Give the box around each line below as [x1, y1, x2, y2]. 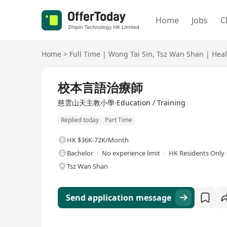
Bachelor [67, 148, 93, 158]
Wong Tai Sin [108, 49, 153, 59]
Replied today [61, 116, 99, 125]
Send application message [66, 192, 171, 204]
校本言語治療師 [58, 79, 143, 96]
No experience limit [102, 148, 160, 158]
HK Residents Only [169, 148, 224, 158]
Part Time [105, 116, 132, 125]
